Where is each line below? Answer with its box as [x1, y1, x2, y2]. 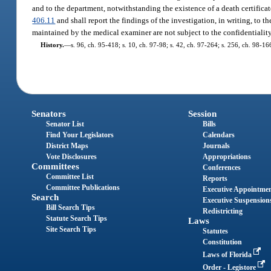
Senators [31, 108, 67, 119]
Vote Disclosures [46, 152, 97, 161]
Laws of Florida [202, 250, 253, 259]
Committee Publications [46, 183, 120, 192]
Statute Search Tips [46, 214, 108, 223]
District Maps [46, 141, 89, 150]
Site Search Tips [46, 224, 97, 233]
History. [40, 41, 64, 49]
